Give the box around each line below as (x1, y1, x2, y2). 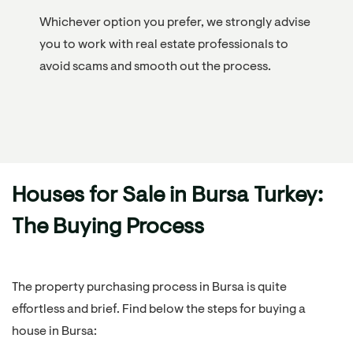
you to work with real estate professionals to (39, 38, 288, 51)
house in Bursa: (12, 325, 97, 338)
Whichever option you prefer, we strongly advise (39, 16, 310, 29)
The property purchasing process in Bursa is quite (12, 281, 287, 294)
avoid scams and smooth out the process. (39, 60, 271, 73)
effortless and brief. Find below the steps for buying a (12, 303, 306, 316)
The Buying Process (12, 216, 204, 239)
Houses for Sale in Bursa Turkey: (12, 184, 323, 207)
